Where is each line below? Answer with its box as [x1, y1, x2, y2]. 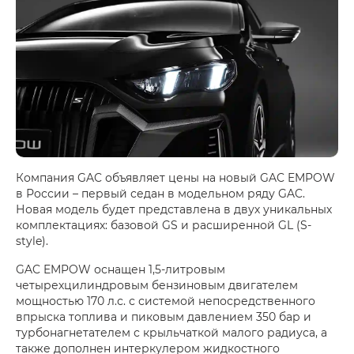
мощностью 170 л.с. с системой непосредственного [16, 293, 315, 309]
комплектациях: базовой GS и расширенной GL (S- [16, 217, 311, 233]
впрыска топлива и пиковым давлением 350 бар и [16, 309, 311, 325]
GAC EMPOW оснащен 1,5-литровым [16, 262, 225, 277]
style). [16, 233, 51, 249]
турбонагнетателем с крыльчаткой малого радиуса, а [16, 325, 327, 341]
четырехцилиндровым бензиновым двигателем [16, 277, 298, 293]
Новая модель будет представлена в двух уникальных [16, 201, 332, 217]
